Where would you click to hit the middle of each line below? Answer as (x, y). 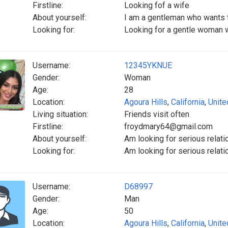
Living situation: (60, 114)
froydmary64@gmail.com (168, 126)
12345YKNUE (148, 65)
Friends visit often (157, 114)
